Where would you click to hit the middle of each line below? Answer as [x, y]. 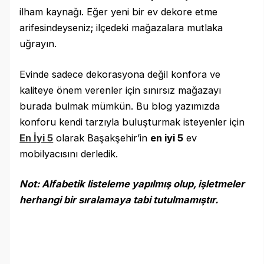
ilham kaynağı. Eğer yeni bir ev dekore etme [119, 12]
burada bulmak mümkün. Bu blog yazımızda [120, 106]
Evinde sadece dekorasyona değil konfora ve [120, 74]
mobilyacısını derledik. [69, 154]
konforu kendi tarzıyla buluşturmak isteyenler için [132, 122]
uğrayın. [38, 44]
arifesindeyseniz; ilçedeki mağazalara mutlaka [121, 28]
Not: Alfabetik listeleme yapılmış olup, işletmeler [132, 184]
